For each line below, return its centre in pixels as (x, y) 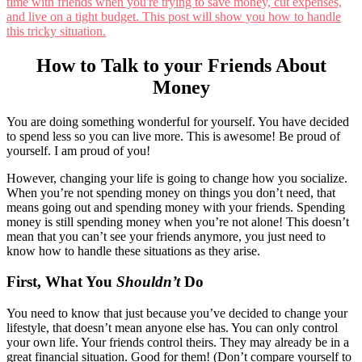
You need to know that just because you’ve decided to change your (177, 314)
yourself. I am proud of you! (78, 150)
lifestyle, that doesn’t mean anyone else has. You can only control (172, 328)
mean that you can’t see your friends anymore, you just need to (166, 236)
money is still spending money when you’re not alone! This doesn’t (178, 221)
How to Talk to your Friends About (181, 65)
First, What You (61, 282)
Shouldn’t (148, 282)
